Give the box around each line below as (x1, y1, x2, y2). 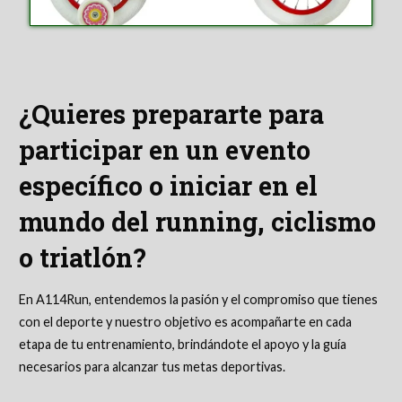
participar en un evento (18, 133, 310, 168)
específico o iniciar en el (18, 169, 318, 204)
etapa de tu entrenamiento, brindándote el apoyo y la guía (18, 336, 346, 353)
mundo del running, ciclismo (18, 205, 376, 240)
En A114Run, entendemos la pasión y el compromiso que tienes (18, 292, 378, 308)
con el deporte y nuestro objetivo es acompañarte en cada (18, 314, 352, 330)
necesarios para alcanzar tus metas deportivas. (18, 359, 285, 375)
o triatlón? (18, 240, 146, 275)
